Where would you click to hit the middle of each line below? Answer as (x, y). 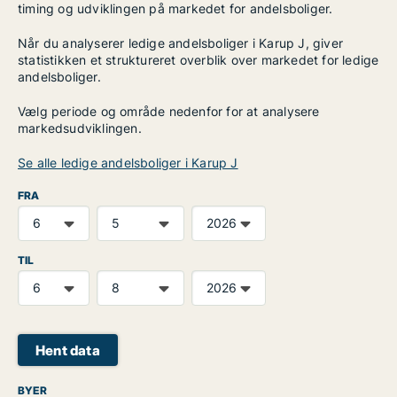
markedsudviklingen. (80, 128)
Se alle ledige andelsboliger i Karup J (128, 163)
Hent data (68, 350)
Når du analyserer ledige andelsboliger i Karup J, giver (181, 43)
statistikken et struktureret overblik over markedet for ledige (198, 60)
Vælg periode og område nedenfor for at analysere (169, 111)
